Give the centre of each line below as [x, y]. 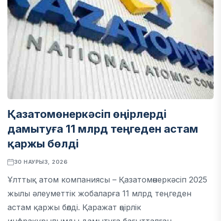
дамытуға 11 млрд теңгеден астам [103, 129]
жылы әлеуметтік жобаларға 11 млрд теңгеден [99, 193]
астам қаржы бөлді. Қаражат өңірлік [74, 207]
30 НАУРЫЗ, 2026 [41, 162]
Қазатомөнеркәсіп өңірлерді [87, 114]
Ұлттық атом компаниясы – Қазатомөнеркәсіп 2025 [107, 180]
